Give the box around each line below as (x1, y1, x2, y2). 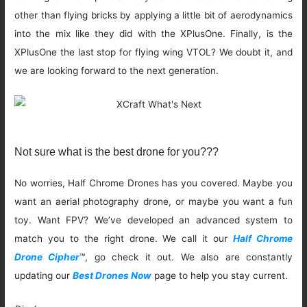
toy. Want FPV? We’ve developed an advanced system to (14, 214, 293, 225)
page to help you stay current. (151, 269, 288, 281)
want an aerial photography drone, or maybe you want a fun (14, 195, 293, 207)
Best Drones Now (73, 269, 152, 281)
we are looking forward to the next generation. (14, 65, 219, 77)
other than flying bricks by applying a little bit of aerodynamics (14, 10, 293, 21)
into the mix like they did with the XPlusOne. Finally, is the (14, 28, 293, 40)
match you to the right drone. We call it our (14, 232, 234, 244)
